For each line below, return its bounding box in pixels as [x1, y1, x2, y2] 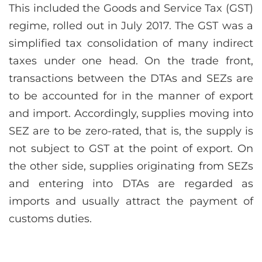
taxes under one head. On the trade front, [9, 54, 253, 67]
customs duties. [9, 212, 92, 225]
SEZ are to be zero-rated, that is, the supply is [9, 124, 253, 137]
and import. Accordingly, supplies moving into [9, 106, 253, 120]
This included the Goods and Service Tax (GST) [9, 1, 253, 15]
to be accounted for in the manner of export [9, 89, 253, 102]
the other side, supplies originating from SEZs [9, 159, 253, 173]
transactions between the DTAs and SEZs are [9, 71, 253, 85]
